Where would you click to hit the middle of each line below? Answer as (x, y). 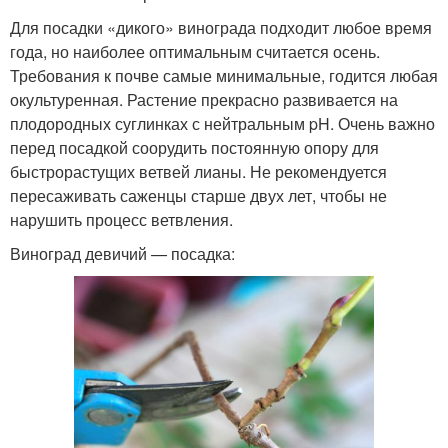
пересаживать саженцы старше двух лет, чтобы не (198, 195)
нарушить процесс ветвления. (121, 219)
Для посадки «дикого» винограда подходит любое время (221, 27)
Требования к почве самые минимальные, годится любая (224, 75)
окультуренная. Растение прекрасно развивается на (204, 99)
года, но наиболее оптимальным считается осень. (195, 51)
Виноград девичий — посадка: (122, 253)
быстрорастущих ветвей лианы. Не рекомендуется (198, 171)
